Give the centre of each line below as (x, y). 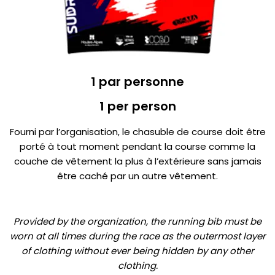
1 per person (137, 107)
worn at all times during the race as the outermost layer (137, 236)
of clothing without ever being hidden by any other (137, 251)
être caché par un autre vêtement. (137, 176)
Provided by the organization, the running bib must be (137, 222)
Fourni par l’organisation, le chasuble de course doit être (137, 132)
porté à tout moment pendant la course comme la (137, 147)
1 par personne (137, 82)
